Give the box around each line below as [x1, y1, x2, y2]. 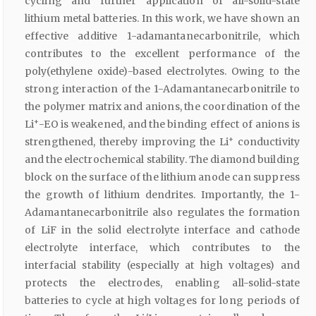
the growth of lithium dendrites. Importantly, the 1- [25, 188, 300, 202]
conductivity [233, 135, 300, 149]
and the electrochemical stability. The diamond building [25, 153, 300, 166]
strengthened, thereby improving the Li [25, 135, 229, 149]
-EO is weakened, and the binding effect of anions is [39, 118, 300, 131]
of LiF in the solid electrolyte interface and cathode [25, 224, 300, 237]
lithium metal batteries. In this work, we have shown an [25, 12, 300, 25]
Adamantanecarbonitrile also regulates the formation [25, 206, 300, 219]
